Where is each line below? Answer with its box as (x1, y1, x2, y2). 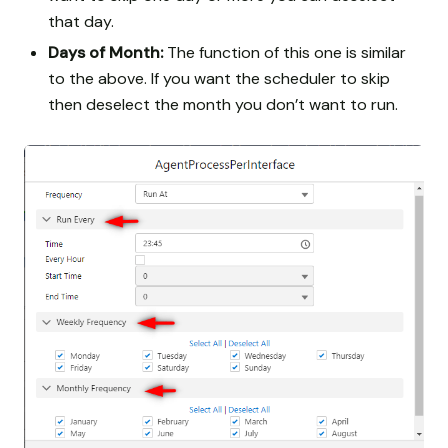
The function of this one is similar (163, 41, 406, 63)
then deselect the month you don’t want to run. (48, 93, 398, 115)
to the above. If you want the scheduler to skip (48, 67, 390, 89)
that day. (48, 11, 114, 33)
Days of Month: (48, 41, 163, 63)
